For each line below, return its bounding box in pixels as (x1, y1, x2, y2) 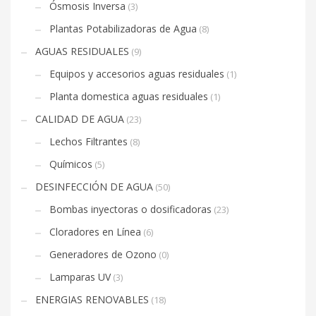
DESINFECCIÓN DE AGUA (35, 180, 153, 194)
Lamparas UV (49, 270, 111, 284)
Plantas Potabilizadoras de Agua (49, 22, 197, 36)
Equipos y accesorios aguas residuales (49, 67, 224, 81)
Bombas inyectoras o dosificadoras (49, 202, 212, 217)
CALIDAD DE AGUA (35, 112, 124, 126)
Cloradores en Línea (49, 225, 141, 239)
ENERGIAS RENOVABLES (35, 293, 149, 307)
